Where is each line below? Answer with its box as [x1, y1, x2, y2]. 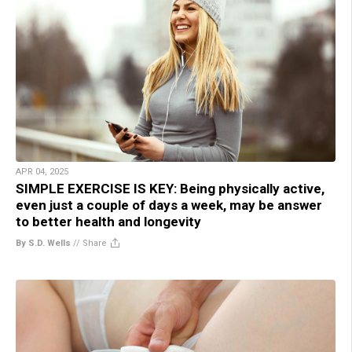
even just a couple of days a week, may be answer [16, 197, 322, 214]
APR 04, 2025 [16, 167, 68, 178]
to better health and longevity [16, 214, 201, 230]
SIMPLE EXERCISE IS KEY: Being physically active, [16, 181, 324, 197]
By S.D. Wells [16, 238, 71, 249]
